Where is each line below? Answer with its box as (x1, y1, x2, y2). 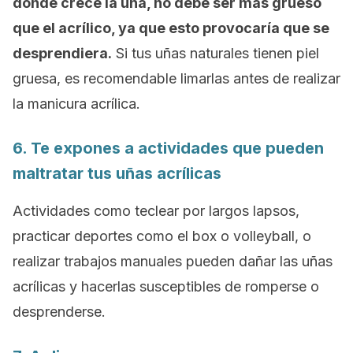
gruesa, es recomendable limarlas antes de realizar (13, 70, 340, 87)
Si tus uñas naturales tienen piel (112, 45, 319, 61)
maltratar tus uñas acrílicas (13, 164, 221, 183)
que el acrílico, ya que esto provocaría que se (13, 20, 329, 36)
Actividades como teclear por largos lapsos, (13, 203, 299, 219)
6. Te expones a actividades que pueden (13, 139, 324, 158)
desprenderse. (13, 303, 106, 320)
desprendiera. (13, 45, 112, 61)
